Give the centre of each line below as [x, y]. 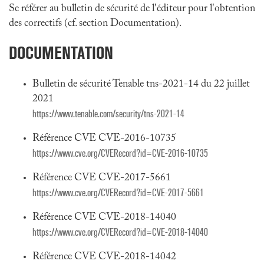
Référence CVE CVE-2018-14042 [104, 257]
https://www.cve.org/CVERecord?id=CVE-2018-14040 [120, 232]
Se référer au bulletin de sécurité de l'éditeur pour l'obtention [132, 9]
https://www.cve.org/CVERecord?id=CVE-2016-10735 [120, 154]
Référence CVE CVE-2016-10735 [104, 138]
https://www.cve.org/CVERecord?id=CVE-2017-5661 [118, 193]
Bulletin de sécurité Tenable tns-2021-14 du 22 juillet [141, 84]
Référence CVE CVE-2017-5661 [102, 178]
